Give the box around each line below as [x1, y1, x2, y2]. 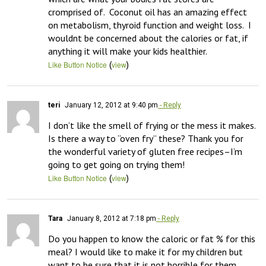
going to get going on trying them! [48, 159, 185, 170]
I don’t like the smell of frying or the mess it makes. [48, 119, 255, 131]
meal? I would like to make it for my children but [48, 246, 243, 258]
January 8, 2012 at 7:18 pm [65, 214, 156, 223]
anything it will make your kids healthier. [48, 45, 207, 57]
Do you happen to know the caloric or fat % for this [48, 233, 255, 245]
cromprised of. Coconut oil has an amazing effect [48, 6, 247, 18]
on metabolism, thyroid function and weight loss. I [48, 19, 251, 31]
